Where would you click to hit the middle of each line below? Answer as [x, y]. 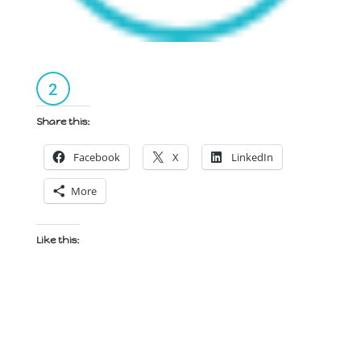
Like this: [58, 241]
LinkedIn [252, 158]
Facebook [96, 158]
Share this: [63, 122]
